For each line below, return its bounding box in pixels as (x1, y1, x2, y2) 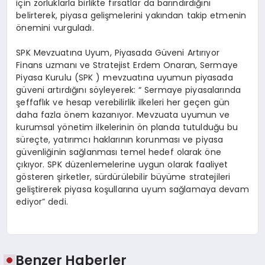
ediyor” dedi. (16, 196, 68, 208)
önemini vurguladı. (16, 22, 94, 34)
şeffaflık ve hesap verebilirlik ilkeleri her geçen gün (16, 96, 230, 109)
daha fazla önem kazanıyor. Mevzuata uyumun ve (16, 109, 230, 121)
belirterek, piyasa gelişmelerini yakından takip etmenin (16, 9, 247, 22)
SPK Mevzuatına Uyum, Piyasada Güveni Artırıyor (16, 47, 219, 59)
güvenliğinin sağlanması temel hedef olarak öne (16, 146, 221, 159)
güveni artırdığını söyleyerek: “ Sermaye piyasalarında (16, 84, 241, 96)
